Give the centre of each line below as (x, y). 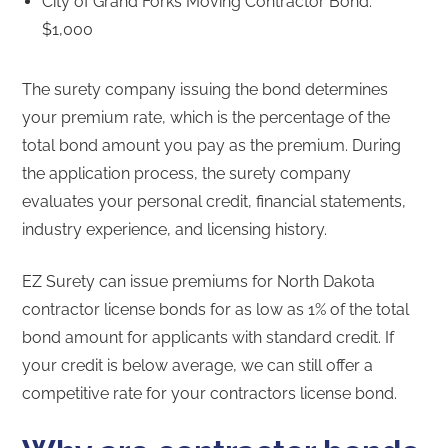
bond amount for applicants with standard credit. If (208, 337)
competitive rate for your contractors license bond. (210, 393)
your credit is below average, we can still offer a (198, 365)
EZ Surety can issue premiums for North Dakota (199, 281)
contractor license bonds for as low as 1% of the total (216, 309)
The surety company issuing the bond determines (205, 89)
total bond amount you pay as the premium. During (212, 145)
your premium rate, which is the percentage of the (206, 117)
